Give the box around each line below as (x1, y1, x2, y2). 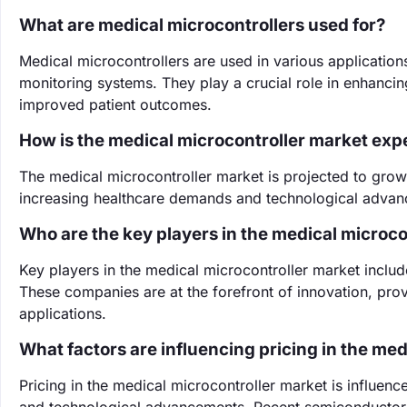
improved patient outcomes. (19, 95, 212, 114)
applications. (19, 304, 106, 323)
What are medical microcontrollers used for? (19, 15, 385, 35)
